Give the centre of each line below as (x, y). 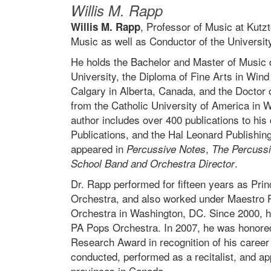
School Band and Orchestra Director (153, 163)
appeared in (99, 149)
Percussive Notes (166, 149)
